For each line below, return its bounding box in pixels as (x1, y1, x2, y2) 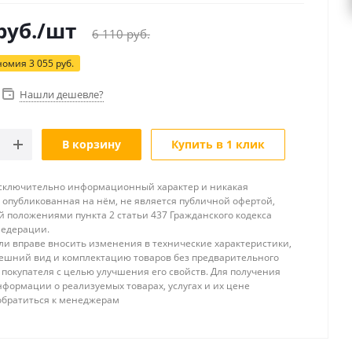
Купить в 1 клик (171, 137, 265, 152)
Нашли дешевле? (20, 87, 104, 102)
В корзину (62, 137, 121, 152)
